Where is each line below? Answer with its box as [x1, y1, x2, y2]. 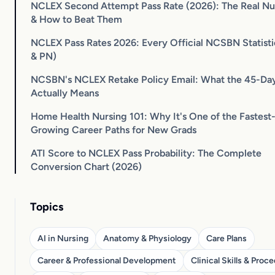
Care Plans [206, 233, 247, 244]
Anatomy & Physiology [103, 233, 192, 244]
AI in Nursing [37, 233, 88, 244]
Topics [30, 199, 63, 214]
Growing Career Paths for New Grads [31, 123, 196, 136]
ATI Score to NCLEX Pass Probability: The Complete [31, 147, 261, 159]
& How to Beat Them [31, 13, 122, 25]
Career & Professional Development [37, 255, 176, 266]
